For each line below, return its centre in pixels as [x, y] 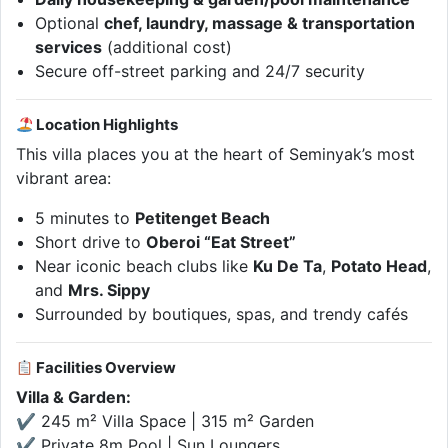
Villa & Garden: [73, 397]
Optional [70, 23]
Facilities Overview [105, 368]
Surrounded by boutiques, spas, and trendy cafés [222, 314]
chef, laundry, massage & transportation [260, 23]
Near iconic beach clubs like [144, 266]
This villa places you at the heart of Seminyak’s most [215, 154]
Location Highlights [106, 125]
